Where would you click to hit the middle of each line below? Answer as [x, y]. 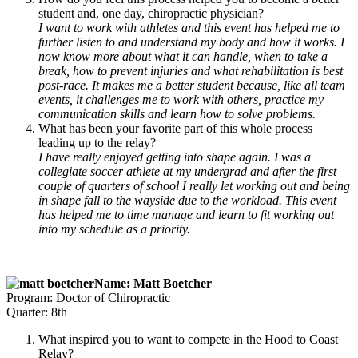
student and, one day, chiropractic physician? [151, 13]
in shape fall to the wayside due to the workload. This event [187, 200]
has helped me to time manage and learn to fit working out [186, 214]
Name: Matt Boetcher [153, 283]
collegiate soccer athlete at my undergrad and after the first [187, 171]
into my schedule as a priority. [114, 229]
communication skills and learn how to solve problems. [177, 113]
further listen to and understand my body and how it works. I [191, 42]
